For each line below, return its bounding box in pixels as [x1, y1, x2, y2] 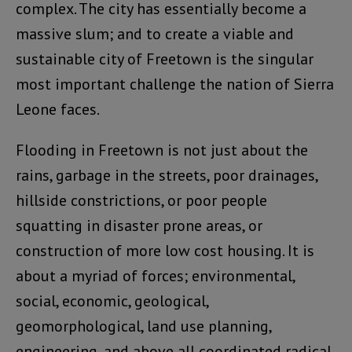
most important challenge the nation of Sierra [16, 74, 334, 95]
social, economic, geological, [16, 291, 208, 312]
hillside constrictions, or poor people [16, 190, 267, 211]
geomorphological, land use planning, [16, 316, 271, 337]
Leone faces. [16, 99, 100, 120]
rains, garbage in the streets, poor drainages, [16, 165, 317, 186]
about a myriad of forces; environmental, [16, 266, 295, 287]
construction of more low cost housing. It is [16, 240, 314, 262]
